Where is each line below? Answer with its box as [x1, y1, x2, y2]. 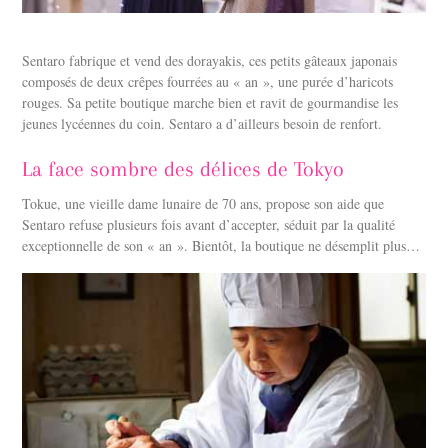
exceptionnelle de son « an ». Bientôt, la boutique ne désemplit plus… [22, 236, 421, 256]
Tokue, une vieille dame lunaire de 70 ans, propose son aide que [22, 194, 385, 214]
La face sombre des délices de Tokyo [22, 156, 345, 181]
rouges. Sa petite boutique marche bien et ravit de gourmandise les [22, 92, 399, 112]
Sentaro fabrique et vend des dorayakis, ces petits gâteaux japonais [22, 50, 398, 70]
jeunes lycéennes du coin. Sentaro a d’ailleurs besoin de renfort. [22, 113, 383, 133]
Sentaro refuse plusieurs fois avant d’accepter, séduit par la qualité [22, 215, 396, 235]
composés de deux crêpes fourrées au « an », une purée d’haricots [22, 71, 394, 91]
